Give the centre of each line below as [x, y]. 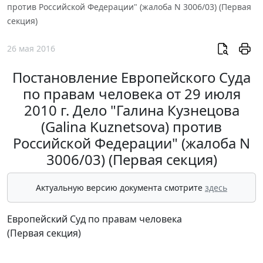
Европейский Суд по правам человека [95, 219]
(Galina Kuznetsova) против [131, 127]
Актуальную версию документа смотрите [120, 188]
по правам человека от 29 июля [131, 94]
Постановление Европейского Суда [131, 77]
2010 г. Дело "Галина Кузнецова [131, 110]
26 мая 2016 [31, 49]
